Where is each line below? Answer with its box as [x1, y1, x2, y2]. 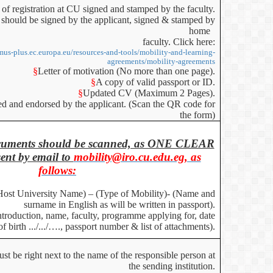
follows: [38, 164, 77, 177]
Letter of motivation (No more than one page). [38, 66, 216, 76]
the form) [180, 110, 216, 120]
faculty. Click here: [128, 37, 216, 47]
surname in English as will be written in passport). [24, 199, 216, 210]
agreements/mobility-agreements [107, 57, 216, 66]
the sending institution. [129, 261, 216, 271]
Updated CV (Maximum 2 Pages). [83, 88, 216, 98]
